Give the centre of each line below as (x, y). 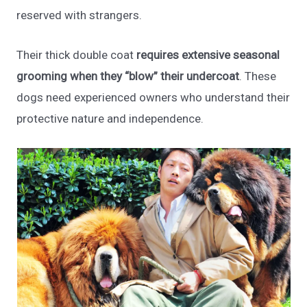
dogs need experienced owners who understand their (153, 97)
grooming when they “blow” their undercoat (128, 76)
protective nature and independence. (110, 118)
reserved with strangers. (79, 15)
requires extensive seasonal (208, 54)
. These (258, 76)
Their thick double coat (77, 54)
